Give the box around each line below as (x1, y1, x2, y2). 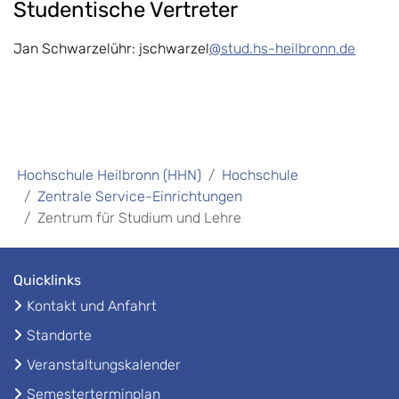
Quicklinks (13, 272, 81, 289)
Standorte (27, 327, 92, 345)
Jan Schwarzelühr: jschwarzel (13, 40, 209, 58)
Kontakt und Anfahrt (27, 297, 157, 315)
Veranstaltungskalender (27, 356, 181, 374)
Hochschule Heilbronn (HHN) (17, 167, 201, 184)
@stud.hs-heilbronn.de (209, 40, 355, 58)
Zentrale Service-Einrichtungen (37, 188, 242, 206)
